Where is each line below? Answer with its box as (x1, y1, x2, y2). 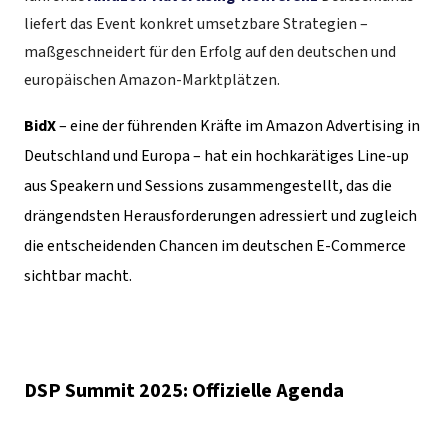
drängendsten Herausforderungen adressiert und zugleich (24, 205, 417, 228)
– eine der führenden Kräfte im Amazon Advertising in (56, 115, 420, 138)
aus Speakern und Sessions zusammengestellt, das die (24, 175, 392, 198)
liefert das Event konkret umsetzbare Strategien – (24, 13, 368, 36)
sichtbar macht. (24, 265, 132, 288)
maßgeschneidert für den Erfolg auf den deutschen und (24, 41, 396, 64)
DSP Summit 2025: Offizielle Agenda (24, 377, 344, 406)
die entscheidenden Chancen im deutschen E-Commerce (24, 235, 406, 258)
